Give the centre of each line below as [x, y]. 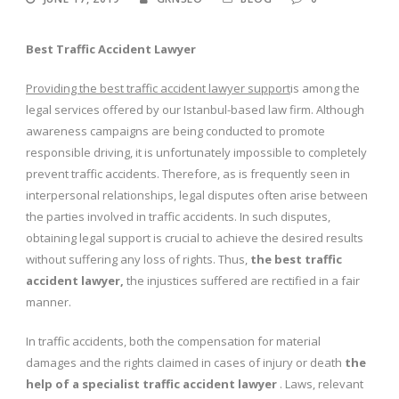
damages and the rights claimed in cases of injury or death [185, 362]
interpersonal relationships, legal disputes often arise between [197, 195]
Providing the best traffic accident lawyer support [158, 88]
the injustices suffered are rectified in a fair [242, 280]
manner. [49, 301]
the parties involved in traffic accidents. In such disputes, [178, 216]
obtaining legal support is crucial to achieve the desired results [195, 237]
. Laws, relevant [320, 383]
